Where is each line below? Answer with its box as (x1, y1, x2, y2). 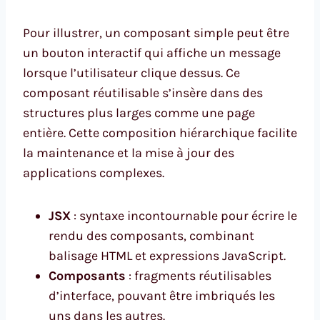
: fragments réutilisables (126, 267, 271, 284)
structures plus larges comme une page (23, 104, 255, 121)
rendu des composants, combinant (49, 227, 254, 244)
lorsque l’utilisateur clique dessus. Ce (23, 64, 240, 81)
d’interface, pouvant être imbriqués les (49, 287, 275, 304)
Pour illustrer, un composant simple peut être (23, 24, 289, 41)
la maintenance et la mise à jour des (23, 144, 234, 161)
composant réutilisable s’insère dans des (23, 84, 263, 101)
